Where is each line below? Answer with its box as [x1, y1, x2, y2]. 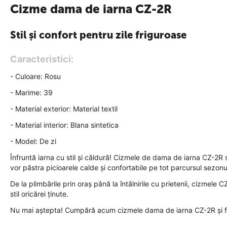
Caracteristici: [10, 54, 73, 64]
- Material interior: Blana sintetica [10, 121, 119, 129]
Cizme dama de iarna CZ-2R [10, 2, 172, 16]
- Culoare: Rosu [10, 72, 61, 81]
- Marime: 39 [10, 88, 53, 97]
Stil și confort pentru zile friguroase [10, 29, 186, 41]
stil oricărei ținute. [10, 190, 68, 198]
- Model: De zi [10, 137, 56, 145]
